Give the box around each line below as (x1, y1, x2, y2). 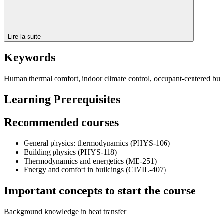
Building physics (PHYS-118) (24, 148, 117, 157)
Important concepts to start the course (4, 184, 196, 197)
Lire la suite (8, 32, 43, 40)
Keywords (4, 51, 55, 64)
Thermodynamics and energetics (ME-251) (24, 157, 157, 165)
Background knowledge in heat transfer (4, 207, 126, 216)
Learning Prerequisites (4, 93, 120, 106)
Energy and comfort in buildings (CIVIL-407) (24, 165, 166, 174)
